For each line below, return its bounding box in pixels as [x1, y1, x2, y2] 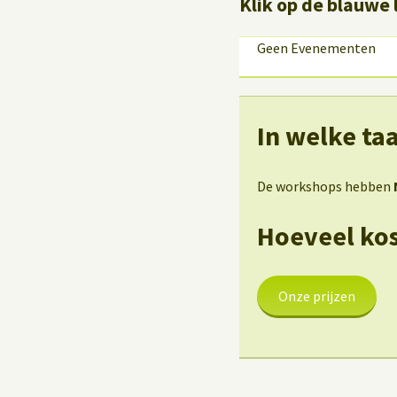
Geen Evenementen [257, 39, 376, 58]
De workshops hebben [257, 177, 393, 196]
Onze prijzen [278, 287, 355, 306]
